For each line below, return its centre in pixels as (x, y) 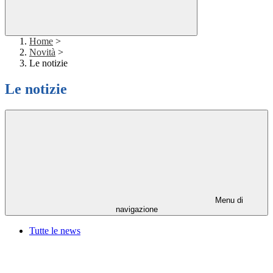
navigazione (136, 210)
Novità (42, 52)
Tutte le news (55, 231)
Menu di (228, 200)
